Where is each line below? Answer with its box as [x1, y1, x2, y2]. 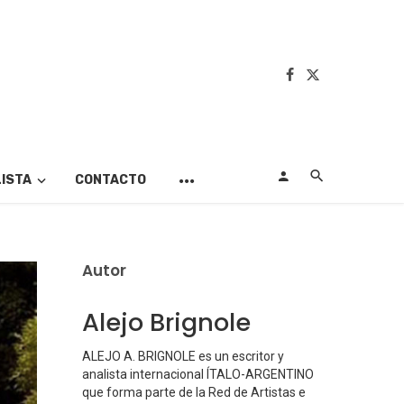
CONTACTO [74, 172, 146, 188]
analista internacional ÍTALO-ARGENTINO [82, 367, 314, 382]
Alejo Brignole [82, 305, 251, 341]
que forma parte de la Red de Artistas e [82, 385, 306, 400]
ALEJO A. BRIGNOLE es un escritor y [82, 349, 284, 364]
